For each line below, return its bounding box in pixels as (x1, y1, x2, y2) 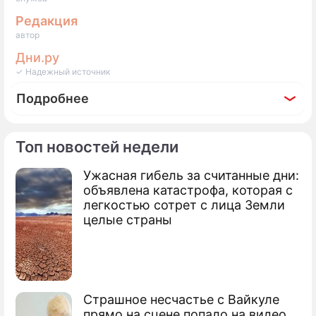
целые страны (83, 212, 172, 227)
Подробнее (16, 90, 89, 106)
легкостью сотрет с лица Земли (83, 197, 285, 212)
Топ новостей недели (16, 137, 178, 156)
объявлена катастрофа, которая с (83, 182, 293, 197)
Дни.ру (16, 49, 59, 65)
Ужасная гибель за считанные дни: (83, 167, 299, 183)
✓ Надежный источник (16, 66, 110, 77)
